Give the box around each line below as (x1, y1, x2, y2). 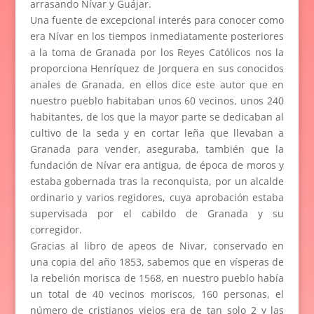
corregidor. (29, 222, 82, 236)
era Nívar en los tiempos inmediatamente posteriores (29, 29, 285, 43)
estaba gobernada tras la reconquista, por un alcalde (29, 174, 285, 188)
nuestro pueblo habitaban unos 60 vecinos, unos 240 (29, 93, 285, 107)
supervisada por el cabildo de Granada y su (29, 206, 285, 220)
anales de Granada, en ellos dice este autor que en (29, 77, 285, 91)
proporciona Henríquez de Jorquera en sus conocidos (29, 61, 285, 75)
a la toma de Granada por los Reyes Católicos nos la (29, 45, 285, 59)
